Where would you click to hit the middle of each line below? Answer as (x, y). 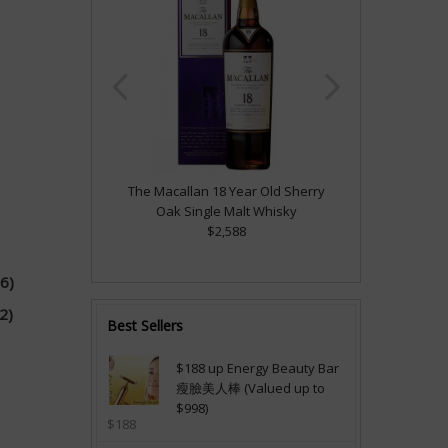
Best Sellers (145, 325)
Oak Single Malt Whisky (226, 210)
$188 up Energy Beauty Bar (257, 367)
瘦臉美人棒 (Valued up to (250, 387)
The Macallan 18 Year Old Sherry (226, 190)
